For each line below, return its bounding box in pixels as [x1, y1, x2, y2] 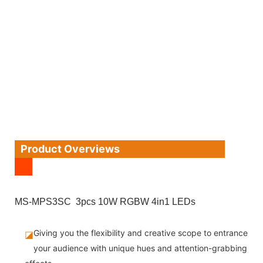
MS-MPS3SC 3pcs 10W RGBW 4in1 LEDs [15, 196, 195, 207]
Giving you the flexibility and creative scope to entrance [33, 227, 248, 238]
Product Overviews [21, 142, 120, 155]
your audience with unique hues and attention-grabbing [33, 242, 247, 253]
